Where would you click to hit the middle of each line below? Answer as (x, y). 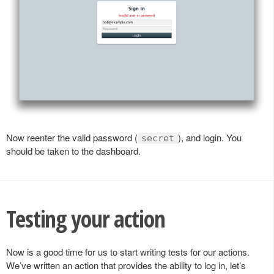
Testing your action (86, 218)
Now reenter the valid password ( (72, 137)
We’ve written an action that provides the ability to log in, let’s (126, 265)
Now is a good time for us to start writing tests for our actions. (128, 251)
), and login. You (210, 137)
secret (158, 138)
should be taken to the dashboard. (73, 150)
